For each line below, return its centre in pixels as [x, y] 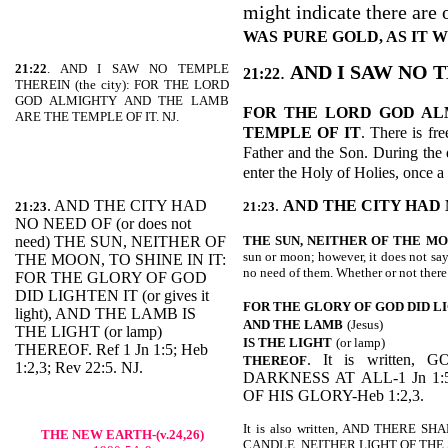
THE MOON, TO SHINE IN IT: [120, 259]
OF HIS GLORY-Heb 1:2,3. [333, 395]
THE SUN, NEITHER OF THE [332, 240]
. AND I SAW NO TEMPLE [138, 68]
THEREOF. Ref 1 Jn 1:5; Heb [111, 349]
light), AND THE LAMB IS [105, 313]
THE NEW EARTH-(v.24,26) [122, 434]
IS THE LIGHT [287, 342]
